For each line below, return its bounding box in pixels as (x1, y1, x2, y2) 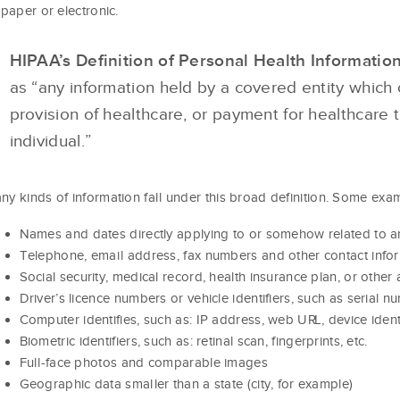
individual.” (9, 130, 92, 151)
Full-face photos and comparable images (19, 354, 268, 371)
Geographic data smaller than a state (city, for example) (19, 375, 354, 392)
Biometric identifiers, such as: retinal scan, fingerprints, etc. (19, 332, 368, 349)
